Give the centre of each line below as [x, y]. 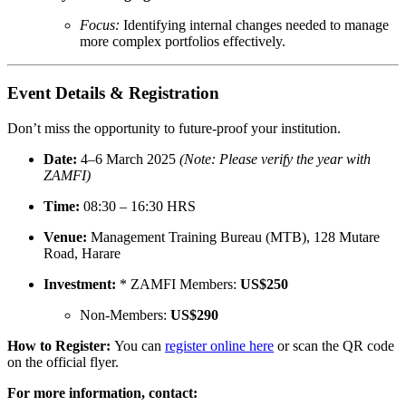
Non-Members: [125, 314]
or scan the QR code [334, 345]
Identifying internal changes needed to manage [254, 25]
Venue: [65, 237]
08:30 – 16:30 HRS [138, 206]
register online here [219, 345]
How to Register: [59, 345]
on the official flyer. [63, 362]
